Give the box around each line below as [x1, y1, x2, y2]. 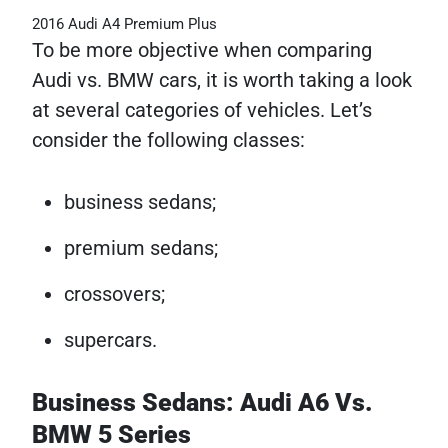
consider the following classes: [32, 127, 305, 152]
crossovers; [64, 281, 165, 306]
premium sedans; [64, 235, 218, 260]
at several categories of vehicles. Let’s [32, 97, 372, 122]
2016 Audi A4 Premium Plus [32, 14, 217, 33]
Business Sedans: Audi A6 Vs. [32, 387, 373, 417]
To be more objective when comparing [32, 37, 372, 62]
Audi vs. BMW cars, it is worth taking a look [32, 67, 412, 92]
